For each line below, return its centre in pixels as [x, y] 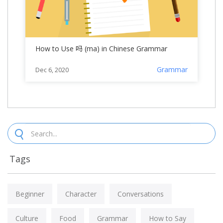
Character [81, 194]
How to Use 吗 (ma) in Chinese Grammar [101, 49]
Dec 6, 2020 [52, 70]
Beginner [30, 194]
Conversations [141, 194]
